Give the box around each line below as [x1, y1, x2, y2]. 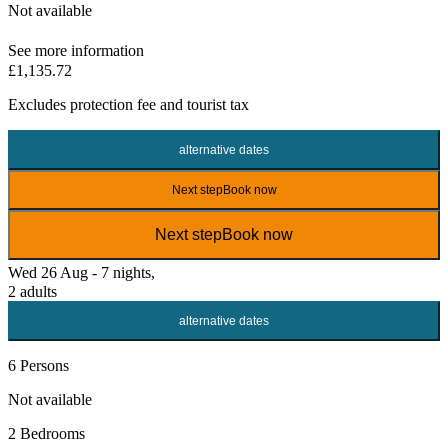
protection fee [70, 95, 156, 113]
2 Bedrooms [8, 424, 85, 442]
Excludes [8, 95, 70, 113]
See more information [8, 41, 144, 59]
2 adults [8, 282, 57, 300]
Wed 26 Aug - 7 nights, [8, 263, 155, 281]
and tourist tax [156, 95, 249, 113]
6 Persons [8, 356, 69, 374]
